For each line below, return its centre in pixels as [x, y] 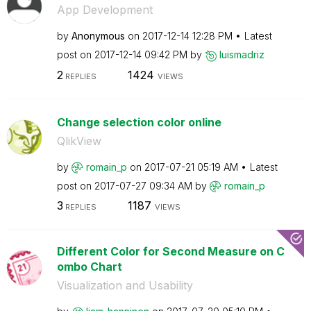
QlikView [79, 141]
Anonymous [98, 36]
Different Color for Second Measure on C [170, 251]
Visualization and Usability [125, 285]
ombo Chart [89, 267]
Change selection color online [139, 122]
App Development [104, 10]
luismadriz [242, 54]
